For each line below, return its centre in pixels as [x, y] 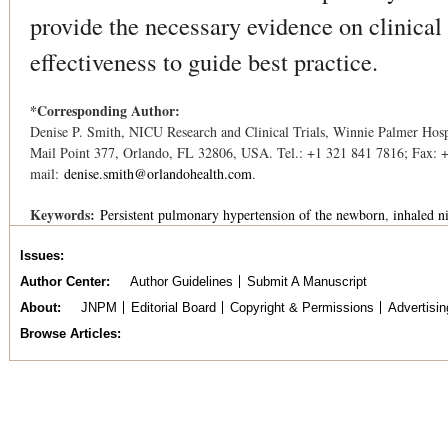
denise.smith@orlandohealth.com [158, 173]
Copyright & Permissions [301, 307]
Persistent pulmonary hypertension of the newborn [242, 214]
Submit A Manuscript [306, 281]
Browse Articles [68, 333]
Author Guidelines [181, 281]
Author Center [63, 281]
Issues [40, 255]
